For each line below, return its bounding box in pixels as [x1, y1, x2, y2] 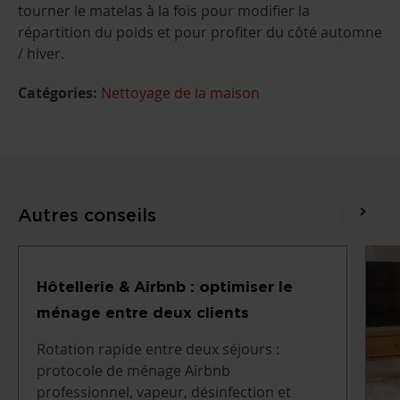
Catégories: [18, 82, 97, 103]
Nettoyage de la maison [101, 82, 260, 103]
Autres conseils [18, 204, 156, 224]
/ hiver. [18, 43, 64, 63]
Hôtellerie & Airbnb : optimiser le [37, 277, 293, 295]
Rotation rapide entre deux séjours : [37, 338, 279, 359]
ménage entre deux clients [37, 303, 249, 321]
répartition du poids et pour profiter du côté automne [18, 21, 382, 42]
